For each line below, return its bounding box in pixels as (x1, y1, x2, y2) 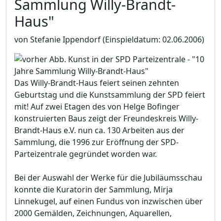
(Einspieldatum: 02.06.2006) (101, 34, 204, 45)
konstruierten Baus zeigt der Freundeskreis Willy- (14, 112, 198, 124)
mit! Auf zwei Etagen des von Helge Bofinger (14, 101, 180, 112)
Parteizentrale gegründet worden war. (14, 148, 157, 159)
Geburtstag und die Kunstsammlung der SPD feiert (14, 89, 205, 100)
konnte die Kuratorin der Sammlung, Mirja (14, 184, 173, 195)
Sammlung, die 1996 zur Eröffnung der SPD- (14, 136, 179, 147)
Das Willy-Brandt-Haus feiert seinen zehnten (14, 77, 179, 88)
